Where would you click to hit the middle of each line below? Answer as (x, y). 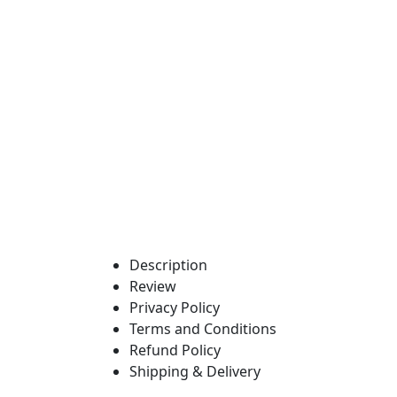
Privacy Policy (175, 307)
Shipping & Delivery (195, 371)
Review (153, 286)
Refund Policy (175, 350)
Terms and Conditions (203, 329)
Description (168, 265)
